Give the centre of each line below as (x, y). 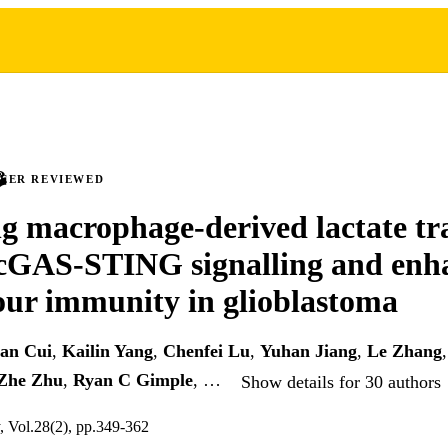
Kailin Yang (107, 351)
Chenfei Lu (206, 351)
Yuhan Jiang (308, 351)
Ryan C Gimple (133, 380)
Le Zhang (404, 351)
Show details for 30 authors (341, 381)
